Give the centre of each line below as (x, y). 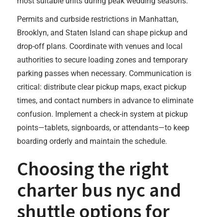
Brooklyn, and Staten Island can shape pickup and (102, 33)
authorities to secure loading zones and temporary (102, 60)
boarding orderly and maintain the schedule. (92, 141)
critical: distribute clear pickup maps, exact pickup (102, 87)
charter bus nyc (81, 190)
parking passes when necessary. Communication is (104, 73)
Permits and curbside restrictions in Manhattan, (98, 19)
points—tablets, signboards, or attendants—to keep (103, 128)
